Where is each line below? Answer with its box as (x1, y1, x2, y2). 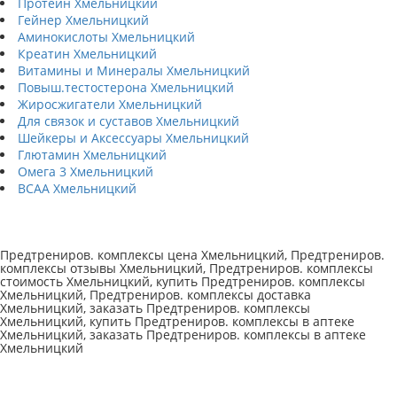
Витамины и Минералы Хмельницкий (18, 62, 250, 79)
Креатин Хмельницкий (18, 45, 157, 62)
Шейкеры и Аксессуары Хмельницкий (18, 129, 249, 146)
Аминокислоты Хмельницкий (18, 28, 195, 45)
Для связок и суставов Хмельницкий (18, 113, 239, 129)
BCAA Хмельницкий (18, 180, 136, 197)
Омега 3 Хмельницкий (18, 163, 153, 180)
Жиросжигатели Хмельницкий (18, 96, 202, 113)
